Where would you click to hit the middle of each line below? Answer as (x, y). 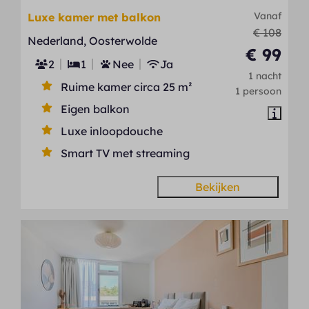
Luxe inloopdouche (112, 131)
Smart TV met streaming (126, 153)
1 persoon (258, 91)
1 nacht (265, 76)
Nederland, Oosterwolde (93, 41)
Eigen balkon (96, 109)
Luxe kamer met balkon (94, 18)
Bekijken (218, 187)
